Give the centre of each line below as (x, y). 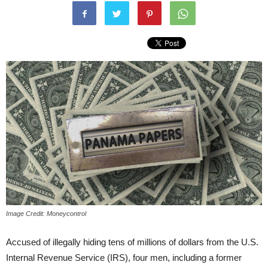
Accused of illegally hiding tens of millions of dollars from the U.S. (132, 242)
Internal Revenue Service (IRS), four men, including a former (124, 257)
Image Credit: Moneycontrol (46, 213)
